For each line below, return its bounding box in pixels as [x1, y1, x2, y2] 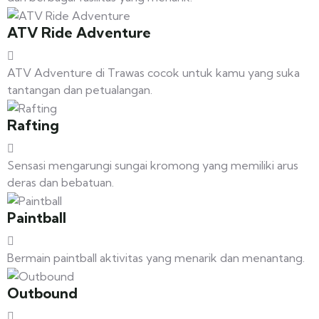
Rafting [7, 115, 59, 134]
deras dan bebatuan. [7, 174, 114, 189]
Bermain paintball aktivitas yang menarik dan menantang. [7, 250, 305, 265]
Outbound [7, 283, 78, 302]
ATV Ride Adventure [7, 23, 151, 41]
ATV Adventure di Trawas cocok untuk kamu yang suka [7, 65, 300, 80]
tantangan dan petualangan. [7, 82, 152, 97]
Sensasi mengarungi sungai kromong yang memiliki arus [7, 157, 298, 172]
